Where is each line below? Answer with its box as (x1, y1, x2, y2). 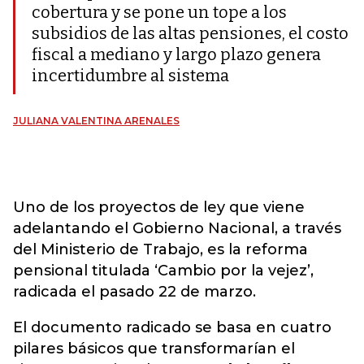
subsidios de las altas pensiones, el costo (32, 24, 349, 44)
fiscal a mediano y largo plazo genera (32, 45, 321, 65)
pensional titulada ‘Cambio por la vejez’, (13, 262, 314, 280)
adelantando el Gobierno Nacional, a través (13, 219, 341, 238)
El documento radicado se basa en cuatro (13, 318, 331, 337)
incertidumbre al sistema (32, 66, 229, 86)
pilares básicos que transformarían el (13, 340, 295, 358)
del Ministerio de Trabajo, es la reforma (13, 240, 308, 259)
